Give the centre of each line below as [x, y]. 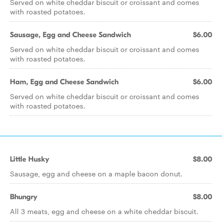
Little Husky [29, 159]
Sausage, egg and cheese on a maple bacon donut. [96, 173]
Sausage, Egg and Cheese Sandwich [70, 35]
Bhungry [24, 197]
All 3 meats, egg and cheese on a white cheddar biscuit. [104, 211]
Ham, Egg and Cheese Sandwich [64, 82]
